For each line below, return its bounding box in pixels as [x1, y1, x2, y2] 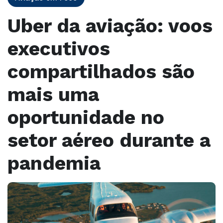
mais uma [7, 83, 99, 106]
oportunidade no [7, 106, 164, 128]
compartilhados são [7, 60, 195, 83]
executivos [7, 37, 110, 60]
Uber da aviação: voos [7, 14, 213, 37]
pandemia [7, 152, 101, 174]
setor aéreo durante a [7, 129, 211, 151]
